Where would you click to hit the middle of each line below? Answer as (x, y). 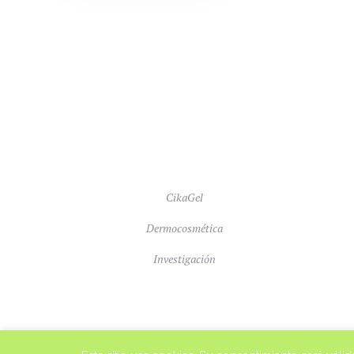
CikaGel (185, 197)
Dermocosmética (185, 228)
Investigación (185, 258)
